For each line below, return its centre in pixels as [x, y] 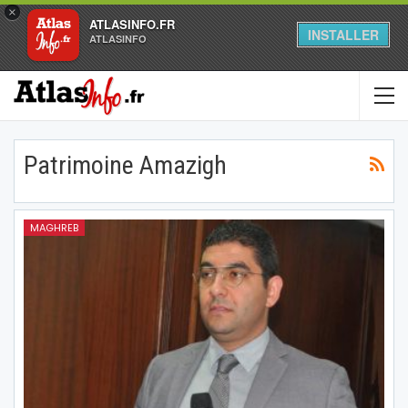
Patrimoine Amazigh [125, 165]
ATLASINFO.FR [132, 24]
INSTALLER [343, 35]
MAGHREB [54, 227]
